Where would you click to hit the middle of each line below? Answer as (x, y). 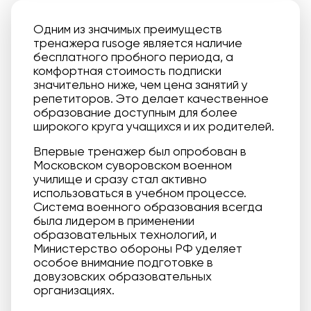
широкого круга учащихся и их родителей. (154, 126)
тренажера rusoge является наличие (138, 43)
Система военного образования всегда (148, 207)
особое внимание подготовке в (123, 262)
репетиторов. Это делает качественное (151, 98)
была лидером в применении (114, 220)
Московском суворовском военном (133, 165)
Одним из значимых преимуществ (128, 29)
